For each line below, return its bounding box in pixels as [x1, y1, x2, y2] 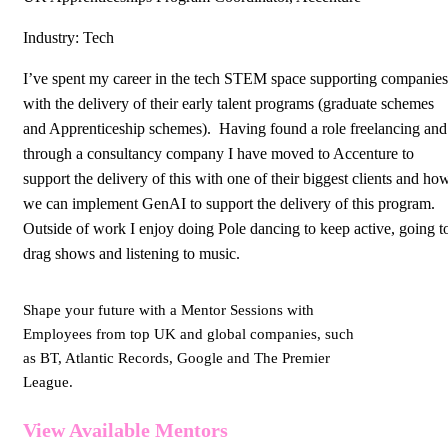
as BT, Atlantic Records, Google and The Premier [23, 350, 330, 367]
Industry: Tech [23, 29, 114, 47]
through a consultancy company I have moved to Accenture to [23, 145, 414, 163]
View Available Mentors [23, 419, 228, 442]
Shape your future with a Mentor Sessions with [23, 302, 314, 319]
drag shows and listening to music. [23, 245, 240, 263]
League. [23, 374, 73, 391]
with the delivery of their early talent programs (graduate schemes [23, 95, 434, 113]
